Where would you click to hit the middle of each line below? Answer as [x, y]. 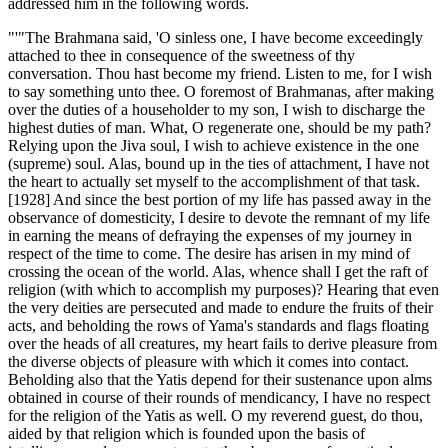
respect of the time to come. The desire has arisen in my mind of [209, 253]
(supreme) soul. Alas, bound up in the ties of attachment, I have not [218, 163]
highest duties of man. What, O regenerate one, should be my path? [219, 127]
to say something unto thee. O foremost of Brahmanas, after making [221, 91]
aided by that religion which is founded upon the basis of [186, 433]
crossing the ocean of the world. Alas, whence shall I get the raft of [218, 271]
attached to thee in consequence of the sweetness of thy [181, 55]
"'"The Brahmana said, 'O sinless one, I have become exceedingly [215, 37]
